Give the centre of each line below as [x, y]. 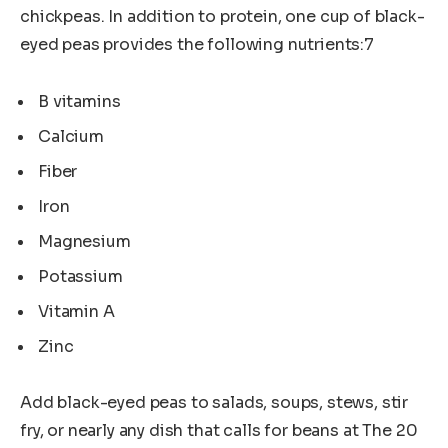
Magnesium [84, 241]
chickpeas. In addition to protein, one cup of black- [222, 17]
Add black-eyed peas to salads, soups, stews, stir [214, 403]
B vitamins [79, 101]
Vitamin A [76, 311]
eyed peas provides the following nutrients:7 [197, 45]
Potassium [80, 276]
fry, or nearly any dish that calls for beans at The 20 [219, 431]
